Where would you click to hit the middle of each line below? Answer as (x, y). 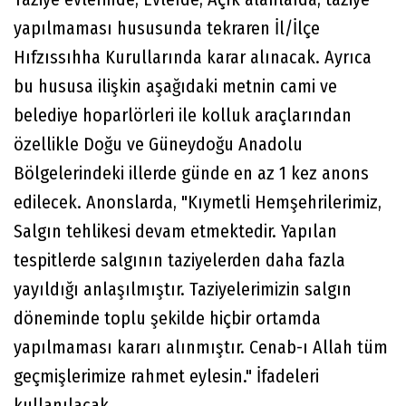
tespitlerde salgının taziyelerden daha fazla (179, 261)
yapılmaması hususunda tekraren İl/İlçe (167, 29)
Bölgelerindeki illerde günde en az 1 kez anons (191, 174)
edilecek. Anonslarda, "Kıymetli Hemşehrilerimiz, (198, 203)
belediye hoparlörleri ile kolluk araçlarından (183, 116)
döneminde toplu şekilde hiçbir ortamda (167, 319)
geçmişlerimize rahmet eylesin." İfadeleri (166, 377)
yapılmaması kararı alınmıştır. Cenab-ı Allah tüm (201, 348)
